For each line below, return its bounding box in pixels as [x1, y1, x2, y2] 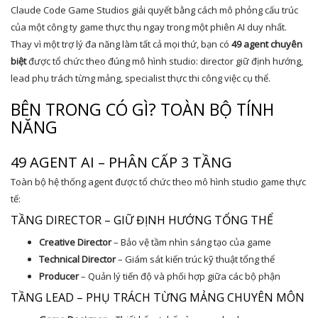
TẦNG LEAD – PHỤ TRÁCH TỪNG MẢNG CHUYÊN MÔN [11, 290, 305, 305]
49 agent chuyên [231, 38, 302, 50]
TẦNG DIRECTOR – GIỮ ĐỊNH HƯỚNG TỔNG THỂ [11, 212, 273, 228]
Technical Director [39, 253, 116, 265]
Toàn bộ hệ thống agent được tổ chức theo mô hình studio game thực [11, 175, 306, 188]
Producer [39, 270, 79, 283]
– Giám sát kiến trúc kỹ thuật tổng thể [116, 253, 275, 265]
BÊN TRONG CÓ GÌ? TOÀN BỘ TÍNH [11, 98, 274, 121]
